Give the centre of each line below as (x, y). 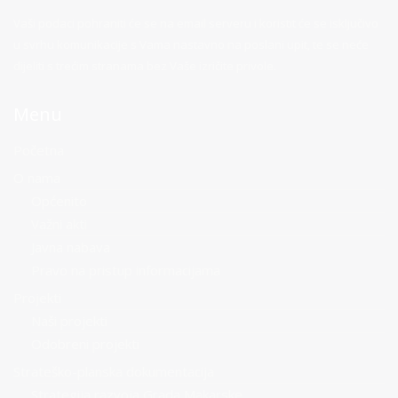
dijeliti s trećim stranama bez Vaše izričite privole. (145, 66)
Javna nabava (71, 247)
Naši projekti (69, 321)
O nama (37, 178)
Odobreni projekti (85, 344)
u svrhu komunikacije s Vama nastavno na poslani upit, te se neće (191, 44)
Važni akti (59, 224)
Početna (39, 150)
